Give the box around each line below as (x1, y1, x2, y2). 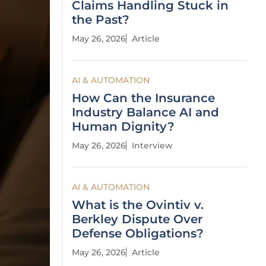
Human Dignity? (72, 119, 175, 134)
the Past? (72, 12, 129, 27)
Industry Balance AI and (72, 105, 219, 119)
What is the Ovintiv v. (72, 198, 204, 212)
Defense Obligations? (72, 226, 204, 240)
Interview (132, 140, 173, 151)
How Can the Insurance (72, 91, 215, 105)
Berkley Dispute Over (72, 212, 202, 226)
